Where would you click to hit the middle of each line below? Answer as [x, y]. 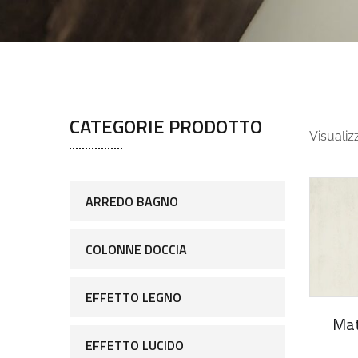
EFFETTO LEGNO [133, 297]
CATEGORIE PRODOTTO [166, 126]
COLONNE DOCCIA [136, 249]
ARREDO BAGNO [132, 201]
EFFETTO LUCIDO [135, 345]
